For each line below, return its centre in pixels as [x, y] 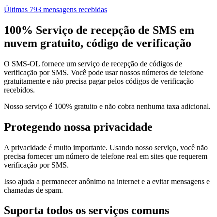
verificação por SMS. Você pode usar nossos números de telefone [104, 72]
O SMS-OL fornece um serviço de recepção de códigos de [93, 63]
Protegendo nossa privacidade [78, 127]
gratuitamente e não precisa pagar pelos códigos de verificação [99, 81]
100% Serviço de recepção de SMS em [99, 30]
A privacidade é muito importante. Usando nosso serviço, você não [106, 147]
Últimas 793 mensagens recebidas [55, 9]
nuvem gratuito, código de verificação [98, 43]
